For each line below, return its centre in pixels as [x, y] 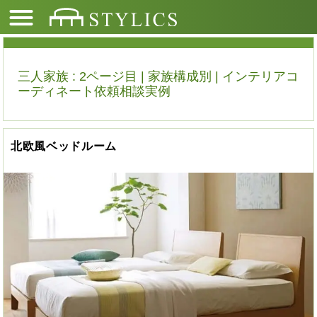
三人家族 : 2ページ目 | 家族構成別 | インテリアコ [158, 76]
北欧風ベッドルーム [64, 146]
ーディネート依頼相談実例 [94, 91]
